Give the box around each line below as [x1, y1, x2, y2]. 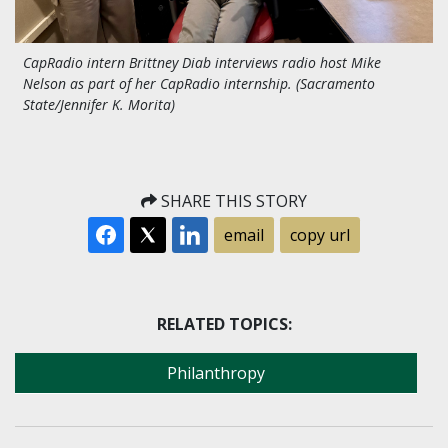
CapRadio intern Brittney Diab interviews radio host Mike [23, 53, 381, 73]
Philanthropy [167, 361, 265, 384]
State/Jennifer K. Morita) [23, 95, 175, 115]
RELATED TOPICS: [156, 312, 292, 335]
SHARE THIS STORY [157, 189, 307, 212]
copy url [290, 223, 350, 246]
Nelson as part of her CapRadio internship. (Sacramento [23, 74, 375, 94]
